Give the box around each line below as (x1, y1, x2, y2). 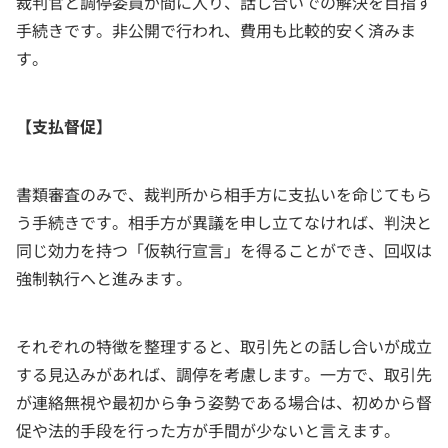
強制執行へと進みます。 (16, 266, 192, 291)
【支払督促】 (16, 114, 112, 139)
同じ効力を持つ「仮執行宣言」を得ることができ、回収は (16, 238, 432, 263)
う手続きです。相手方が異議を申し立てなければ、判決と (16, 210, 432, 235)
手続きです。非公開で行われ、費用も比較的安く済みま (16, 18, 416, 43)
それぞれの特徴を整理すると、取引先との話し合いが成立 (16, 334, 432, 359)
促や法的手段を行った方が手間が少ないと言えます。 (16, 418, 400, 443)
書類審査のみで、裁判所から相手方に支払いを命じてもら (16, 182, 432, 207)
